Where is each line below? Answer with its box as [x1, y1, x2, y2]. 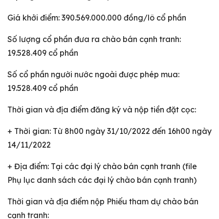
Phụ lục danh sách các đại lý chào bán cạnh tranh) [7, 175, 197, 185]
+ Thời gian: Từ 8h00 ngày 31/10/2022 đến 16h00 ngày [7, 126, 212, 136]
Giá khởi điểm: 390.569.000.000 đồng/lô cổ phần [7, 13, 186, 22]
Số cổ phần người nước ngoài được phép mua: [7, 69, 179, 79]
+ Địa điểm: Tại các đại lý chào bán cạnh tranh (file [7, 161, 197, 171]
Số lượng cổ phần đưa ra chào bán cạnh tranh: [7, 34, 181, 44]
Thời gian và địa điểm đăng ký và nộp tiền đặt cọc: [7, 105, 196, 114]
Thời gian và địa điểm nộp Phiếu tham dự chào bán [7, 197, 198, 206]
